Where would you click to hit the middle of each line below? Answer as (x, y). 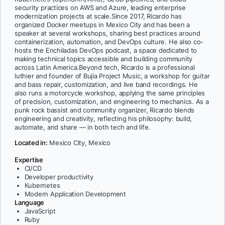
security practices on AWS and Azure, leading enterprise (100, 8)
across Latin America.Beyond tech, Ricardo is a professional (105, 68)
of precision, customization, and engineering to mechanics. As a (112, 102)
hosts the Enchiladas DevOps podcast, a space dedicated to (106, 51)
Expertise (29, 160)
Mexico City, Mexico (79, 143)
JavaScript (40, 211)
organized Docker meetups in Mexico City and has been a (102, 25)
